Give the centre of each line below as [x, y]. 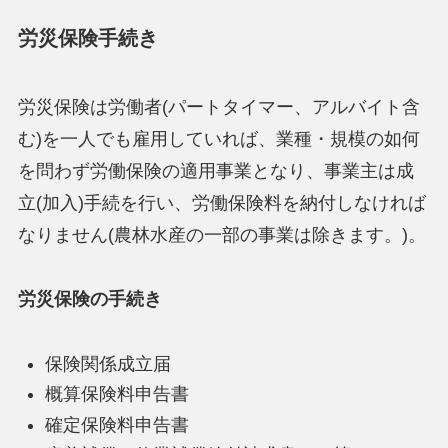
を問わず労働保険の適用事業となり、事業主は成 [215, 171]
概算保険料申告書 [116, 394]
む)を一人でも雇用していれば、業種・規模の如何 [218, 139]
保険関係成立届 [107, 363]
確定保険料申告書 [116, 424]
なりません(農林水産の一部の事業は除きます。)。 [221, 235]
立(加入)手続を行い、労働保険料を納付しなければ [221, 203]
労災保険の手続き [89, 299]
